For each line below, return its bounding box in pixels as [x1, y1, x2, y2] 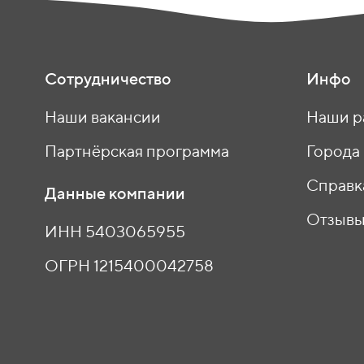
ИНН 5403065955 [45, 222, 185, 240]
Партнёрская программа [45, 141, 229, 160]
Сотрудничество [45, 69, 171, 88]
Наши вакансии [45, 107, 161, 126]
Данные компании [45, 184, 185, 202]
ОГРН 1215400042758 [45, 256, 214, 275]
